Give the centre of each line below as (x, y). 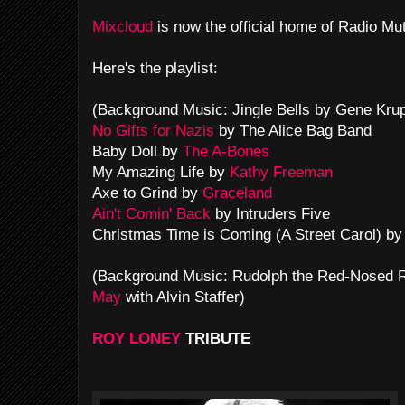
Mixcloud (122, 27)
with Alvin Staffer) (183, 297)
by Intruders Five (270, 214)
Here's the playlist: (155, 68)
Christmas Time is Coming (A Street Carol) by (247, 235)
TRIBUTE (220, 339)
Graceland (237, 193)
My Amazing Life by (161, 172)
